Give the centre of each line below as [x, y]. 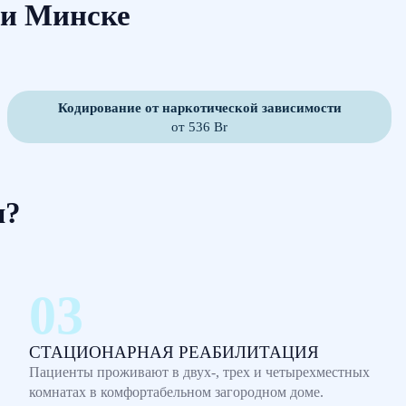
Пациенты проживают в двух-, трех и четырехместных [199, 372]
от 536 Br [199, 126]
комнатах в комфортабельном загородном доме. [176, 392]
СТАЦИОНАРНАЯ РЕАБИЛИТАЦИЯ [174, 352]
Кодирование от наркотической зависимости [199, 107]
